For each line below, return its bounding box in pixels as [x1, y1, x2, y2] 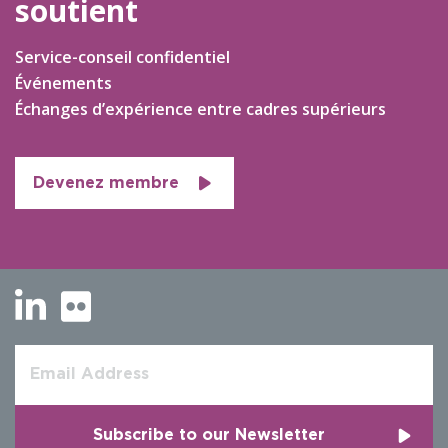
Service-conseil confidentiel [15, 46, 230, 69]
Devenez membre [33, 175, 179, 192]
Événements [15, 72, 112, 95]
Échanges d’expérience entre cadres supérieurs [15, 98, 386, 121]
